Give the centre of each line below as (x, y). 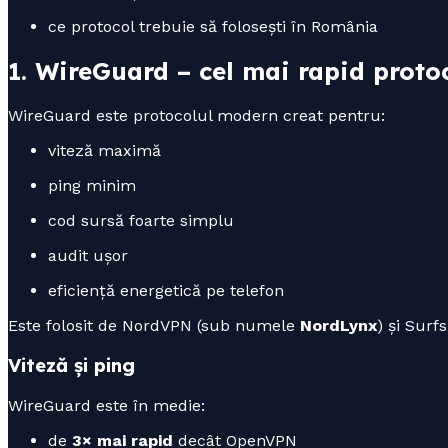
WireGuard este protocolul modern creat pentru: (196, 115)
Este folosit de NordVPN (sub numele (154, 325)
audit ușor (88, 255)
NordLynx (338, 325)
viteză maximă (104, 150)
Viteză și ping (71, 365)
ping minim (92, 185)
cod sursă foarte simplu (141, 220)
